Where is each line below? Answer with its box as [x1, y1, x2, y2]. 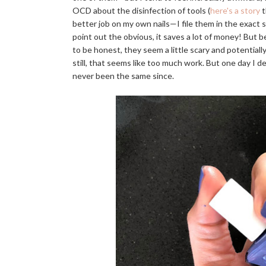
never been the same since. [72, 71, 174, 81]
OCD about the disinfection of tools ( [72, 5, 210, 15]
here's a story [210, 5, 260, 15]
